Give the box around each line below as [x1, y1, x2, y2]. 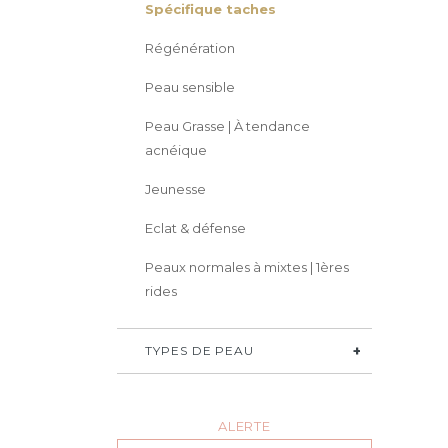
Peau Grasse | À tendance [145, 118, 310, 134]
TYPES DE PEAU [145, 343, 255, 358]
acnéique [145, 142, 207, 158]
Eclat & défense [145, 220, 246, 236]
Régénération [145, 40, 235, 56]
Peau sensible [145, 79, 235, 95]
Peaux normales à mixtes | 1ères [145, 259, 349, 275]
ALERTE [217, 418, 272, 434]
